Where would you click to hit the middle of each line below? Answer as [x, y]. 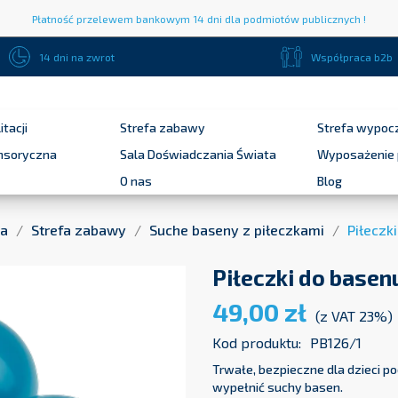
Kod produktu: [257, 343]
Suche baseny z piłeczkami [237, 230]
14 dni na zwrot [76, 57]
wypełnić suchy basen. [278, 387]
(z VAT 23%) [354, 316]
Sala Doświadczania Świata [198, 154]
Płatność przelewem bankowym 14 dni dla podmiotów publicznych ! [199, 19]
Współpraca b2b [352, 57]
